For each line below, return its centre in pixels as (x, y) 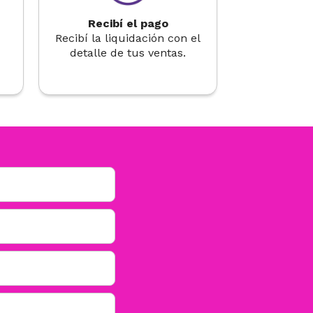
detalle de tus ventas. (128, 53)
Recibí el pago (128, 23)
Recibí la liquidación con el (128, 38)
